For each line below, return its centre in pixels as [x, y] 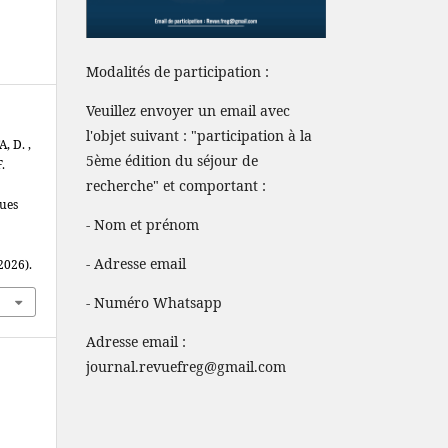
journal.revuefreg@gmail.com [186, 366]
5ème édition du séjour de [172, 160]
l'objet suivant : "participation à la [199, 135]
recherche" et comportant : [176, 185]
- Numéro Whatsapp [154, 302]
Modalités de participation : [177, 71]
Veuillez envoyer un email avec [188, 110]
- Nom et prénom [142, 224]
